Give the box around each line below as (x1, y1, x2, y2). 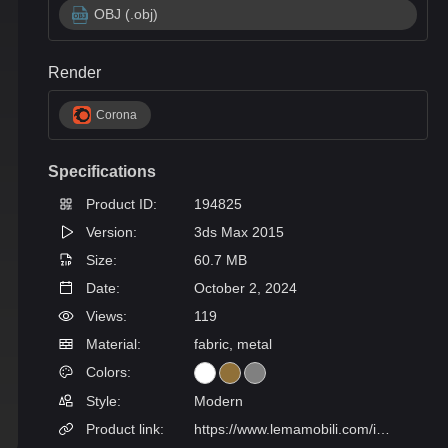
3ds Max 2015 (194, 224, 284, 240)
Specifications (48, 163, 156, 180)
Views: (82, 308, 127, 324)
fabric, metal (194, 336, 272, 352)
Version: (82, 224, 137, 240)
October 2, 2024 (194, 280, 297, 296)
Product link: (82, 421, 164, 437)
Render (48, 64, 101, 81)
